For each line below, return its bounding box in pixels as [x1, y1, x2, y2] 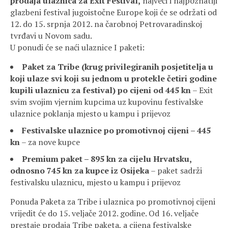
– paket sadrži [149, 165, 202, 176]
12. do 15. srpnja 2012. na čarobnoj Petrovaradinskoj [10, 18, 202, 30]
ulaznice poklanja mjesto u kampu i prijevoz [10, 108, 170, 119]
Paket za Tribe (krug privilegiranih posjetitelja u [22, 61, 213, 72]
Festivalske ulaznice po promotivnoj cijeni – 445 [22, 125, 211, 136]
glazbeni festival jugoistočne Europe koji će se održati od [10, 7, 217, 18]
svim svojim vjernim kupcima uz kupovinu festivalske [10, 96, 203, 107]
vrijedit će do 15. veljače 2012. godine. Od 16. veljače [10, 208, 198, 219]
